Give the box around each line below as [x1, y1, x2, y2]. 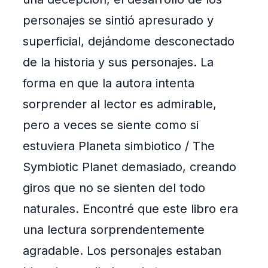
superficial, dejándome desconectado [23, 34, 234, 49]
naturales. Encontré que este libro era [23, 202, 238, 217]
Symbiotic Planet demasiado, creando [23, 160, 236, 175]
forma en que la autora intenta [23, 76, 194, 91]
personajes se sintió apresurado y [23, 13, 214, 28]
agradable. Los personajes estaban [23, 243, 221, 258]
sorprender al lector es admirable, [23, 97, 217, 112]
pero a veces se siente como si [23, 118, 199, 133]
